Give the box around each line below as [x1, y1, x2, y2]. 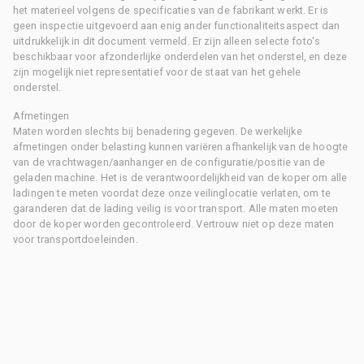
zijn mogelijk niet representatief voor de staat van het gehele [13, 65, 301, 78]
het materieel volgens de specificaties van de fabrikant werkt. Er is [13, 3, 329, 16]
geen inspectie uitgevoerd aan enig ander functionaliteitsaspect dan [13, 19, 340, 32]
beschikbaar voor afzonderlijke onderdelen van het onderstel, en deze [13, 50, 348, 63]
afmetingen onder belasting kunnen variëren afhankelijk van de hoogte [13, 140, 349, 153]
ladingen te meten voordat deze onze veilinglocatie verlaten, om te [13, 186, 331, 199]
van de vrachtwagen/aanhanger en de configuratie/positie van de [13, 155, 326, 168]
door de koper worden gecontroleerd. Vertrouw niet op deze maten [13, 217, 335, 230]
